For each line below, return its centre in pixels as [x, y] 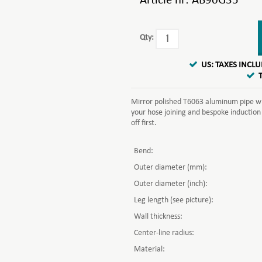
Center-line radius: [164, 233]
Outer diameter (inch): [171, 184]
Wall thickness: [158, 217]
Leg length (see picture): [174, 200]
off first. [144, 123]
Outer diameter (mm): [170, 168]
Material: [149, 249]
